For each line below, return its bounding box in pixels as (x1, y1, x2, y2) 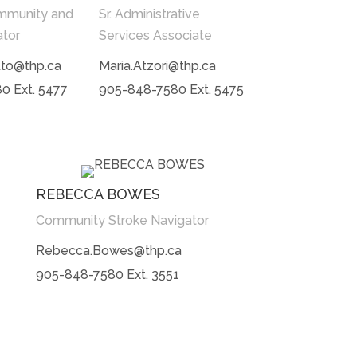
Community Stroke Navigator (35, 212, 209, 228)
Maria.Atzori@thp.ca (99, 57, 217, 73)
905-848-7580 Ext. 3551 (35, 266, 179, 282)
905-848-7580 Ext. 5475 (99, 81, 245, 97)
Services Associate (99, 27, 213, 43)
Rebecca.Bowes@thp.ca (35, 242, 182, 258)
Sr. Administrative (99, 6, 201, 22)
